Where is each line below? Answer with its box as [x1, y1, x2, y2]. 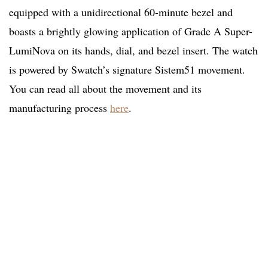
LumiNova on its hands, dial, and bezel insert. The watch [9, 43, 258, 58]
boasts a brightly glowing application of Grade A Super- [9, 24, 252, 39]
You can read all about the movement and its [9, 81, 202, 96]
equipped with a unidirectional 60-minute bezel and [9, 5, 233, 20]
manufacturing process [9, 100, 110, 115]
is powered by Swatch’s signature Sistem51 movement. [9, 62, 245, 77]
